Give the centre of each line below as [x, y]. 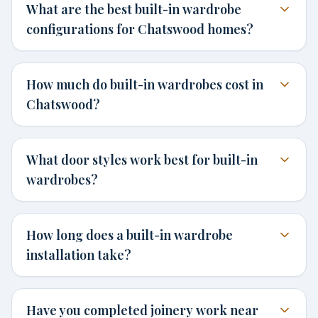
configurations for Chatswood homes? [140, 29]
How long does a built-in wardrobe [130, 235]
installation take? [79, 255]
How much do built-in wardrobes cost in [145, 84]
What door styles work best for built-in [142, 160]
